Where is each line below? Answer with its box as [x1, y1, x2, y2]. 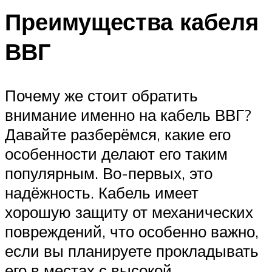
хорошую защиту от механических [5, 202, 253, 222]
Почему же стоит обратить [5, 85, 198, 105]
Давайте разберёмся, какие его [5, 124, 231, 144]
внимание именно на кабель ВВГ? [5, 104, 251, 124]
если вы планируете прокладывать [5, 240, 259, 260]
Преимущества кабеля [5, 6, 259, 36]
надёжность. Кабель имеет [5, 182, 199, 202]
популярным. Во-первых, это [5, 163, 212, 183]
